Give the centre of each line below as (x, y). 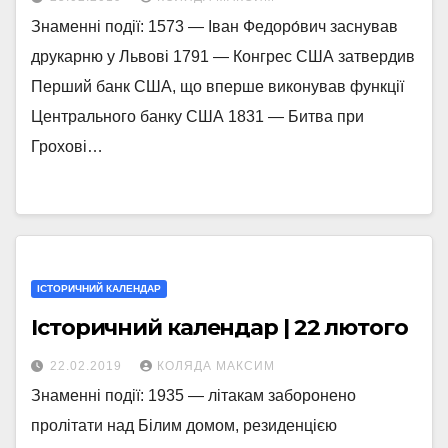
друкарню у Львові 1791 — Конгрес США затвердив (223, 56)
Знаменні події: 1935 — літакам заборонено (193, 395)
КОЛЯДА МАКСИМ (216, 366)
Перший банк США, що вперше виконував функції (217, 86)
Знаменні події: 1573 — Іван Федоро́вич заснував (214, 26)
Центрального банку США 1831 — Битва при (197, 116)
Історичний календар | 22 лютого (219, 327)
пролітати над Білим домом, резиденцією (184, 425)
